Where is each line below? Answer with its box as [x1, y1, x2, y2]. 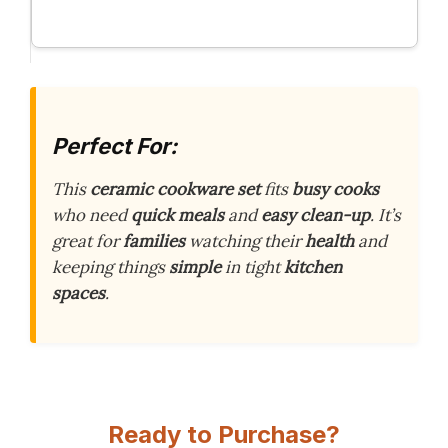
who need [52, 204, 131, 227]
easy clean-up [261, 204, 370, 227]
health [305, 230, 354, 253]
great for [52, 230, 123, 253]
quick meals [131, 204, 224, 227]
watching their [185, 230, 305, 253]
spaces [52, 282, 105, 305]
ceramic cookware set [90, 178, 260, 201]
